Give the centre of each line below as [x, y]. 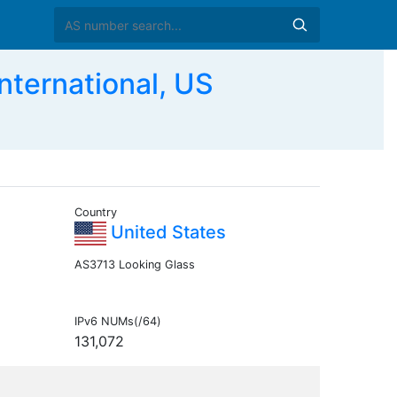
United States [166, 233]
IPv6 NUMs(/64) [117, 322]
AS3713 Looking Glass [134, 265]
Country [95, 213]
